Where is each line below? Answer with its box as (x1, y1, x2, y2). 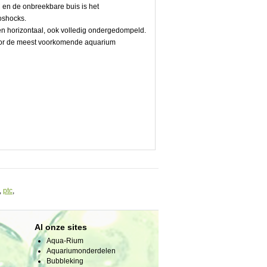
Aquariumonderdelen (46, 247, 116, 255)
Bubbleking (46, 257, 83, 265)
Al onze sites (35, 222, 87, 232)
